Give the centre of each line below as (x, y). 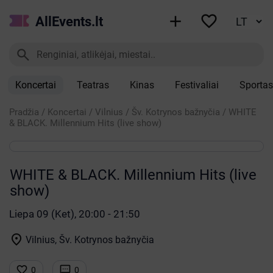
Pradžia (24, 112)
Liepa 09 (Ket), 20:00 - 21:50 (75, 214)
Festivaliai (197, 85)
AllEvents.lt (69, 21)
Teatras (93, 85)
